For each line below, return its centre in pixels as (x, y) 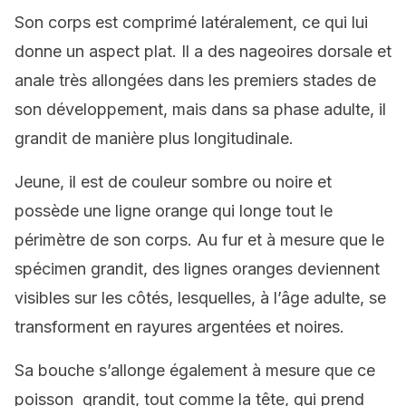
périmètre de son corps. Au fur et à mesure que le (199, 240)
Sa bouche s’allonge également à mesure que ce (195, 370)
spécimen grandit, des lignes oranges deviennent (197, 269)
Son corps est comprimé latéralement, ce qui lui (191, 22)
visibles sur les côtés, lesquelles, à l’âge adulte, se (200, 298)
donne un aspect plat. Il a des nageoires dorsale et (203, 51)
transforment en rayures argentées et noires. (179, 327)
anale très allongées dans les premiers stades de (195, 80)
